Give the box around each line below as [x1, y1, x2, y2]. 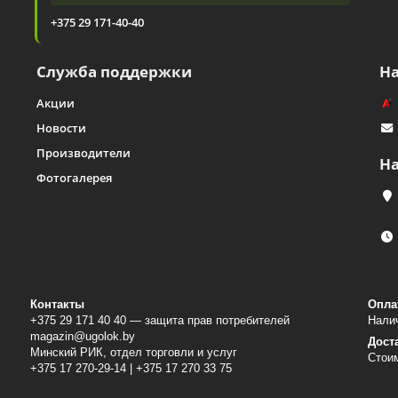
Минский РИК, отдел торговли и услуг [30, 346, 237, 359]
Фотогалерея [36, 170, 112, 186]
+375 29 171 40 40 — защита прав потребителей [30, 314, 290, 327]
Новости [36, 120, 86, 136]
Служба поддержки [36, 61, 192, 82]
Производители [36, 145, 131, 161]
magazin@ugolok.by [30, 330, 135, 343]
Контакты [30, 298, 84, 311]
